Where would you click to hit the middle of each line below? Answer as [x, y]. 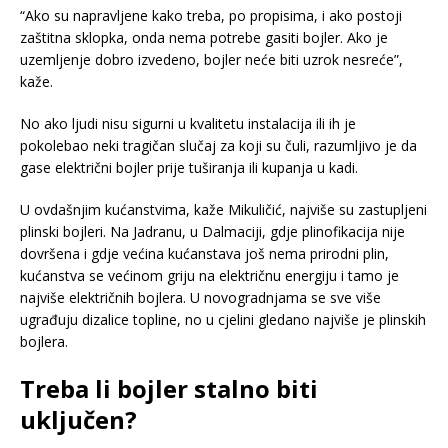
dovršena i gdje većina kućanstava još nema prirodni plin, [204, 253]
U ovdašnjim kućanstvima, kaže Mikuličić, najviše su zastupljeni [223, 209]
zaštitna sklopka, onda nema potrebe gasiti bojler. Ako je [204, 37]
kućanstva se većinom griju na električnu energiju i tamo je [209, 275]
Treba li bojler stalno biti [169, 388]
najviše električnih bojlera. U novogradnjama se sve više [200, 297]
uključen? [78, 419]
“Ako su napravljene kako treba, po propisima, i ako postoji [211, 15]
